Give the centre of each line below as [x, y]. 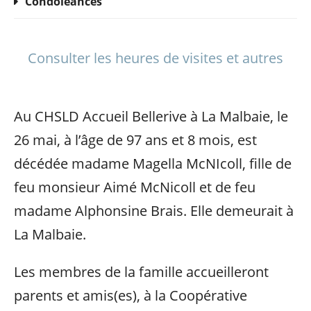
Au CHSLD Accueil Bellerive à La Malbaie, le [151, 116]
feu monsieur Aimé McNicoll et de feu [135, 187]
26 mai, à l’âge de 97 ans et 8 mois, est [135, 140]
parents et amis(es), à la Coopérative [131, 295]
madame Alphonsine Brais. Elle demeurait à [154, 211]
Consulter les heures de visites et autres [155, 58]
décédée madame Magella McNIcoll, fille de [153, 163]
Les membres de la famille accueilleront [141, 272]
